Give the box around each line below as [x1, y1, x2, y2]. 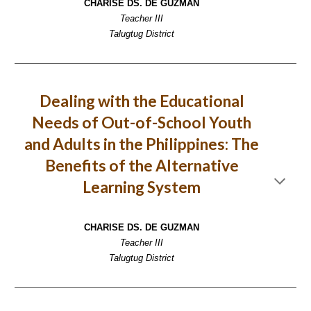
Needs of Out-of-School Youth [32, 113, 251, 132]
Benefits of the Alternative [44, 156, 239, 175]
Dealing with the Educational [39, 92, 244, 110]
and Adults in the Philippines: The [24, 135, 259, 153]
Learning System [83, 178, 201, 196]
